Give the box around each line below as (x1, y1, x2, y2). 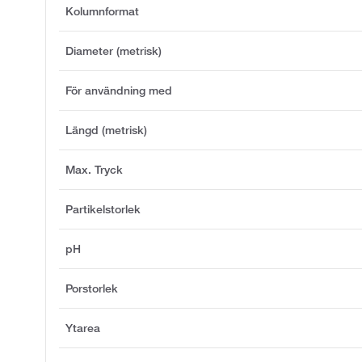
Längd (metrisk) (65, 122, 147, 137)
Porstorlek (65, 280, 118, 296)
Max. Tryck (65, 162, 123, 177)
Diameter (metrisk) (65, 43, 162, 58)
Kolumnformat (65, 3, 139, 19)
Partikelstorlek (65, 201, 141, 217)
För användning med (65, 82, 172, 98)
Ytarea (65, 320, 100, 335)
